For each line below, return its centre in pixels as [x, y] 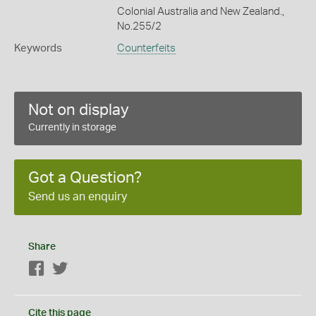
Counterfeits [146, 48]
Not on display [79, 110]
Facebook [67, 269]
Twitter [84, 269]
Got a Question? [85, 177]
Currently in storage [72, 127]
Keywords [38, 48]
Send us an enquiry [78, 196]
